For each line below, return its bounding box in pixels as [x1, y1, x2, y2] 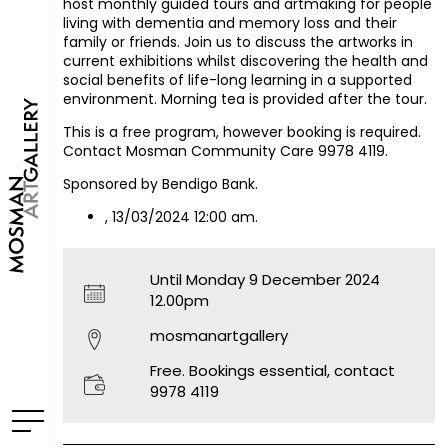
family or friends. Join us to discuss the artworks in [62, 32, 413, 53]
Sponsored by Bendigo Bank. [62, 174, 262, 195]
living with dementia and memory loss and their [62, 13, 397, 34]
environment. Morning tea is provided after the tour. [62, 89, 427, 110]
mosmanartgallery [150, 325, 289, 347]
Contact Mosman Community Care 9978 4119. [62, 141, 388, 162]
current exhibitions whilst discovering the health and [62, 51, 428, 72]
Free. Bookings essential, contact [150, 360, 396, 382]
